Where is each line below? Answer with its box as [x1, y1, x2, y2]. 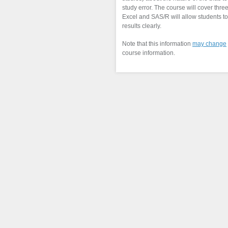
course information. [122, 49, 175, 57]
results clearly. [122, 22, 161, 30]
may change [192, 40, 226, 48]
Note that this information [122, 40, 192, 48]
